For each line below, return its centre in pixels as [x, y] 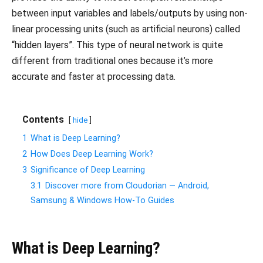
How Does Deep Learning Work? [92, 154]
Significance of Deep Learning [88, 170]
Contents [43, 120]
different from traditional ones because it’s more [112, 61]
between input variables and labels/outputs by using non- [130, 14]
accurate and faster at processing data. [94, 77]
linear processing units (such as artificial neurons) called [126, 29]
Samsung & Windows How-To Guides [102, 201]
